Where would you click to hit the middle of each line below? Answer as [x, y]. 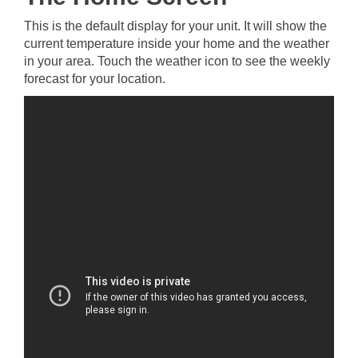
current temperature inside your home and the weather [177, 43]
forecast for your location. [95, 78]
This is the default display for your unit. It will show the [175, 26]
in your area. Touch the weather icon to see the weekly [177, 61]
